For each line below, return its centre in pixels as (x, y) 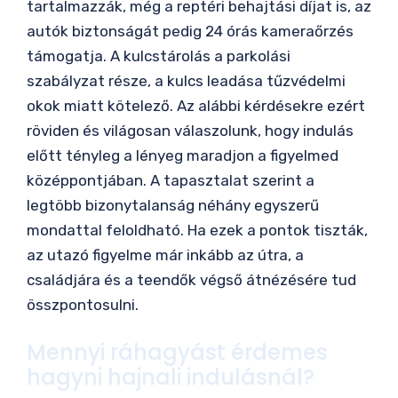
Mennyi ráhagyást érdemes (177, 352)
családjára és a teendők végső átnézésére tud (191, 280)
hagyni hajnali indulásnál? (171, 377)
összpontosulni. (83, 305)
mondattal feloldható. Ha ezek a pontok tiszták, (197, 231)
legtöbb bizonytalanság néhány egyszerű (173, 206)
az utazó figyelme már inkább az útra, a (165, 255)
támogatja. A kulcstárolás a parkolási (159, 56)
